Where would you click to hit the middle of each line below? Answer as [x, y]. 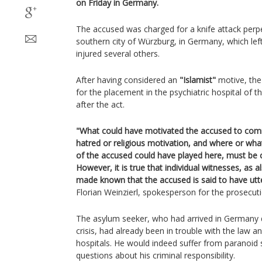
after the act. [100, 104]
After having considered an [128, 80]
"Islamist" [198, 80]
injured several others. [118, 54]
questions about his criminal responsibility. [156, 255]
